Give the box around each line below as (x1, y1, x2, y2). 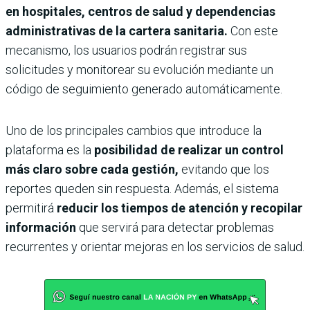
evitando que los (179, 162, 269, 177)
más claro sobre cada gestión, (6, 162, 179, 177)
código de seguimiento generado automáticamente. (6, 82, 282, 97)
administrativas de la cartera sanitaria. (6, 24, 230, 39)
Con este (230, 24, 278, 39)
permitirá (6, 201, 54, 216)
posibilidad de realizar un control (94, 143, 284, 158)
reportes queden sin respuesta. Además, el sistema (6, 181, 279, 197)
